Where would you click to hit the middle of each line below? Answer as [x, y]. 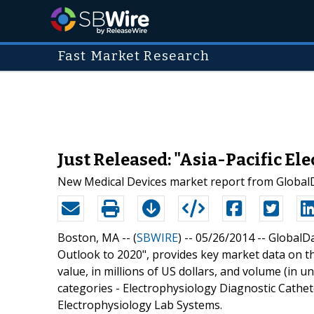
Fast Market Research [134, 56]
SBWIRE [157, 237]
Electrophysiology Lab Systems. [140, 305]
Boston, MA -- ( [97, 237]
